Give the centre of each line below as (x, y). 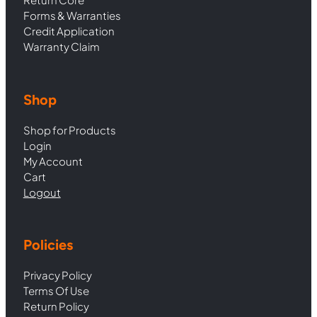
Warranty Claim (61, 46)
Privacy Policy (57, 275)
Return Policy (56, 306)
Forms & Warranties (72, 15)
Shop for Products (69, 129)
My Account (53, 161)
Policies (48, 244)
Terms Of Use (56, 290)
